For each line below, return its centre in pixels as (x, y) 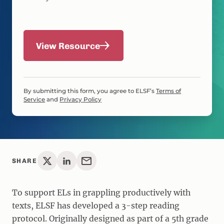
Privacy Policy (81, 100)
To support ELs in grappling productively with (101, 192)
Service (34, 100)
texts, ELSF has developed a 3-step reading (95, 205)
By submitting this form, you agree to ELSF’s (90, 91)
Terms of (169, 91)
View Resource (68, 45)
